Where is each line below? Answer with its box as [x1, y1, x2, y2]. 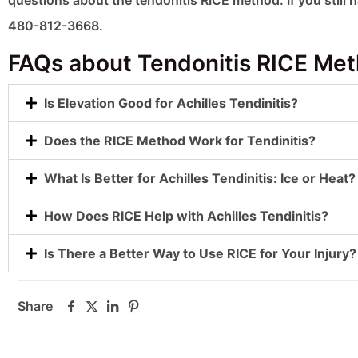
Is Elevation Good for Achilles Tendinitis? [44, 95, 298, 112]
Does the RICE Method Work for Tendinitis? [44, 133, 316, 149]
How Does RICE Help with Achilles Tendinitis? [44, 208, 328, 225]
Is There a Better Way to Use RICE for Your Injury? [44, 245, 356, 262]
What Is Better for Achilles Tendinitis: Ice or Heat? [44, 170, 356, 187]
